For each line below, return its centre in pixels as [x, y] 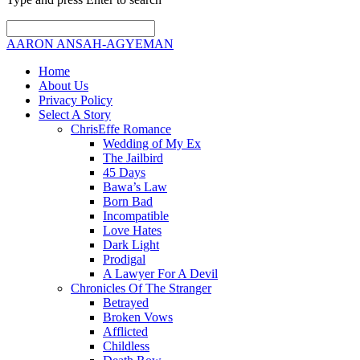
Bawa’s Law [135, 187]
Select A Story [75, 115]
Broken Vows [138, 317]
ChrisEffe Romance [121, 129]
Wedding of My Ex [152, 144]
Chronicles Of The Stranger [141, 288]
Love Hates [132, 231]
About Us [63, 86]
